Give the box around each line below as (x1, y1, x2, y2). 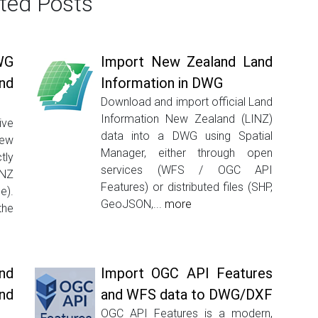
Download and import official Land (101, 95, 273, 109)
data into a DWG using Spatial (101, 129, 273, 143)
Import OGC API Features (101, 265, 273, 283)
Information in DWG (101, 75, 223, 92)
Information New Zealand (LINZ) (101, 112, 273, 126)
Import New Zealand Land (101, 53, 273, 71)
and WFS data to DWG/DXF (101, 286, 273, 304)
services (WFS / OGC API (101, 163, 273, 177)
